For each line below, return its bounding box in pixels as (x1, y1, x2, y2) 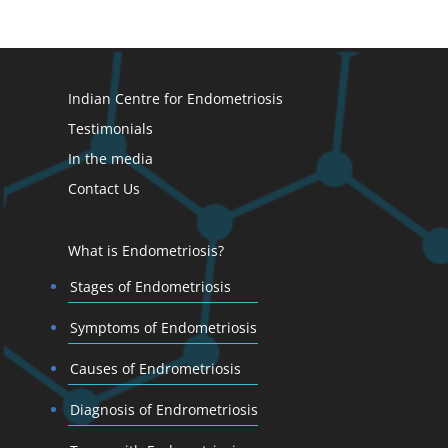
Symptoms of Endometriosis (69, 317, 257, 337)
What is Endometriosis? (67, 240, 224, 260)
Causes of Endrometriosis (69, 358, 241, 378)
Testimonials (67, 119, 153, 139)
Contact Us (67, 179, 140, 199)
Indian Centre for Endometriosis (67, 89, 283, 109)
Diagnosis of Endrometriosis (69, 399, 258, 419)
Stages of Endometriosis (69, 276, 231, 296)
